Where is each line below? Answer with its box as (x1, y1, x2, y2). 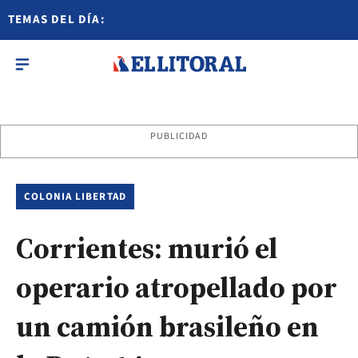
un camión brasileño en (16, 307, 319, 346)
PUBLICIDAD (149, 129, 209, 143)
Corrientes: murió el (16, 229, 277, 268)
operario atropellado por (16, 268, 337, 307)
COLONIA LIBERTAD (24, 189, 126, 204)
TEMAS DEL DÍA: (8, 11, 105, 28)
